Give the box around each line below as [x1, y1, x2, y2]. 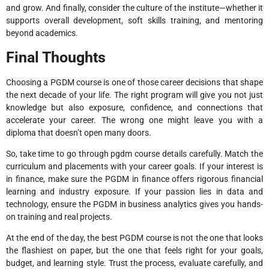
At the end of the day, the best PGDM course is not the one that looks [6, 233, 263, 243]
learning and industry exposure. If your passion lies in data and [6, 187, 263, 197]
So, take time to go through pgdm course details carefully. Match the [6, 149, 263, 159]
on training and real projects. [6, 212, 112, 222]
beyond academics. [6, 28, 78, 38]
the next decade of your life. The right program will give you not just [6, 89, 263, 100]
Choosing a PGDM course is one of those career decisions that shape [6, 77, 263, 87]
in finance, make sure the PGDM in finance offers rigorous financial [6, 174, 263, 184]
